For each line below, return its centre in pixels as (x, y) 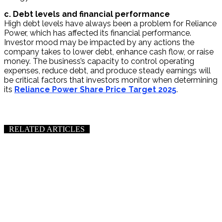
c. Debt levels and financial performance (87, 14)
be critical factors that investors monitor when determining (111, 80)
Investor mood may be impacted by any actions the (99, 42)
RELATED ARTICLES (47, 129)
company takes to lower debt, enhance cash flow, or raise (109, 52)
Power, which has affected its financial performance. (98, 33)
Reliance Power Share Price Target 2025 (95, 89)
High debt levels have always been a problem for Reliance (110, 23)
